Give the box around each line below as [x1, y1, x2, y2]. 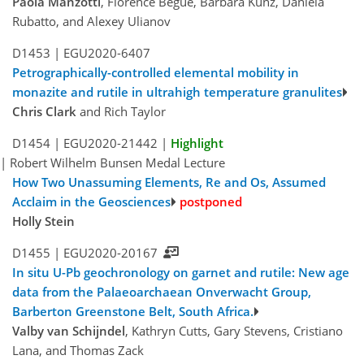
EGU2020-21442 [63, 135, 158, 152]
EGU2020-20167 [63, 245, 158, 262]
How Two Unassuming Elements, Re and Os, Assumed [12, 174, 326, 191]
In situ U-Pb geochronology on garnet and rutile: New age [12, 264, 349, 281]
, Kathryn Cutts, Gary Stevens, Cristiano [125, 323, 343, 340]
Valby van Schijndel [12, 323, 125, 340]
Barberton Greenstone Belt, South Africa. [12, 303, 253, 320]
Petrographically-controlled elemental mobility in [12, 64, 299, 81]
